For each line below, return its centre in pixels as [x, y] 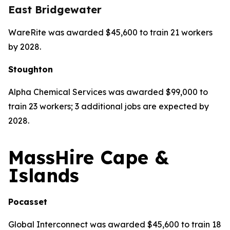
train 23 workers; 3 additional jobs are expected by [109, 106]
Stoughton [31, 69]
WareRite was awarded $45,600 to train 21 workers [110, 32]
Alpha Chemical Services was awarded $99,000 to [108, 92]
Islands [44, 175]
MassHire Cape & [89, 157]
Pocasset [28, 202]
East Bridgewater [55, 9]
